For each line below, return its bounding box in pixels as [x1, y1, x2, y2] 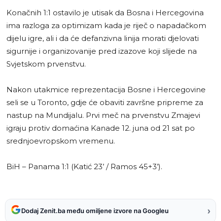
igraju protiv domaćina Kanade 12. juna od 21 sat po [6, 123, 195, 133]
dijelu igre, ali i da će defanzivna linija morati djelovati [6, 33, 199, 43]
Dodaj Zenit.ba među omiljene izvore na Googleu [21, 207, 169, 215]
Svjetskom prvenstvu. [6, 59, 86, 69]
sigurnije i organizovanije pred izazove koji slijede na [6, 46, 197, 56]
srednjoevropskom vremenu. [6, 136, 115, 146]
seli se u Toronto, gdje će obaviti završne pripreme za [6, 97, 203, 107]
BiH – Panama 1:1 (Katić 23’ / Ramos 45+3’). [6, 161, 162, 171]
